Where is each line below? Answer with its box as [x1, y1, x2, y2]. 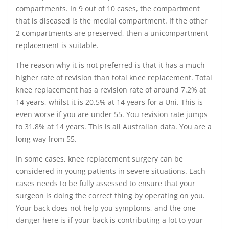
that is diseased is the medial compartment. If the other [16, 16, 208, 26]
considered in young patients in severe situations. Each [16, 166, 205, 176]
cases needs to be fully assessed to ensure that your [16, 178, 195, 188]
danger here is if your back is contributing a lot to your [16, 215, 203, 225]
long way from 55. [16, 134, 79, 144]
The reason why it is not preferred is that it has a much [16, 60, 205, 70]
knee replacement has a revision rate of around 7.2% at [16, 85, 206, 95]
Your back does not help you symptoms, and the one [16, 203, 196, 213]
